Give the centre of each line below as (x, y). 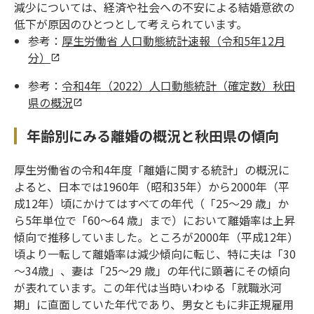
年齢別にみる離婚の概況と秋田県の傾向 (153, 135)
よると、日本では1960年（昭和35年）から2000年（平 (152, 186)
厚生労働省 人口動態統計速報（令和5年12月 (174, 40)
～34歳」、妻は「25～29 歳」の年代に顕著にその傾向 (152, 270)
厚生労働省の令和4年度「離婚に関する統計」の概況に (152, 169)
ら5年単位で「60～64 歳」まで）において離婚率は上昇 (155, 220)
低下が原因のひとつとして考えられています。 (131, 23)
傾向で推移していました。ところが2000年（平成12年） (157, 237)
